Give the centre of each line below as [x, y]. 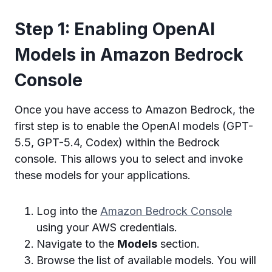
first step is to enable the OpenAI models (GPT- [134, 126]
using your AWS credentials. [107, 227]
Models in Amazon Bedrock [129, 55]
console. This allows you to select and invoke [129, 159]
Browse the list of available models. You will [146, 260]
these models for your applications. [103, 175]
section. [178, 244]
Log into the [68, 211]
